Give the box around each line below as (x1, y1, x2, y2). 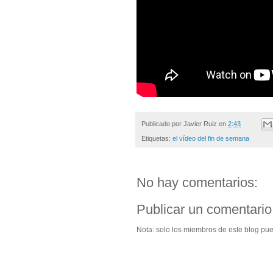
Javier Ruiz (183, 119, 217, 127)
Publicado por (141, 119, 183, 127)
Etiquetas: (141, 135, 172, 143)
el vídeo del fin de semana (172, 135, 249, 143)
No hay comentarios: (136, 175, 258, 191)
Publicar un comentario (136, 202, 272, 218)
